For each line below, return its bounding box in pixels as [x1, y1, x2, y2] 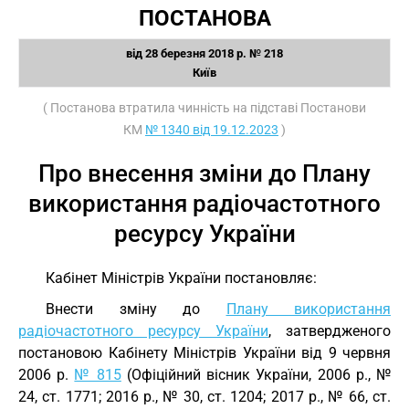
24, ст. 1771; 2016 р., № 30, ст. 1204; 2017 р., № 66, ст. [18, 388, 391, 405]
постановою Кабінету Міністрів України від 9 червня [18, 344, 391, 362]
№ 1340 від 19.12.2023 [145, 122, 278, 137]
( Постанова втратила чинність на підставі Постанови [43, 100, 366, 115]
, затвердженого [268, 322, 391, 340]
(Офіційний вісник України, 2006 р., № [121, 366, 392, 383]
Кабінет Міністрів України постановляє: [46, 269, 317, 287]
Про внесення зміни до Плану [38, 160, 371, 187]
